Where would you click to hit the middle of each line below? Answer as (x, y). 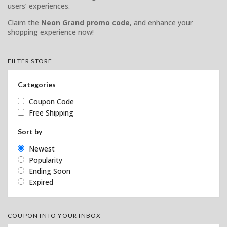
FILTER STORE (30, 61)
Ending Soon (50, 171)
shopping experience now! (51, 32)
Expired (41, 182)
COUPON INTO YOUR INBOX (54, 215)
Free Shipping (51, 112)
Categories (37, 84)
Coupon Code (51, 101)
